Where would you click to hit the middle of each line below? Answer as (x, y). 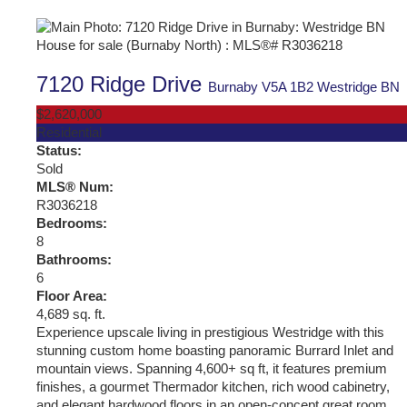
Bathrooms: (74, 259)
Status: (59, 150)
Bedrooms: (72, 223)
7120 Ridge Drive (122, 84)
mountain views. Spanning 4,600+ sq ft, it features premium (212, 368)
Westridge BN (358, 87)
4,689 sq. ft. (71, 314)
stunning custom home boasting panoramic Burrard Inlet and (215, 350)
